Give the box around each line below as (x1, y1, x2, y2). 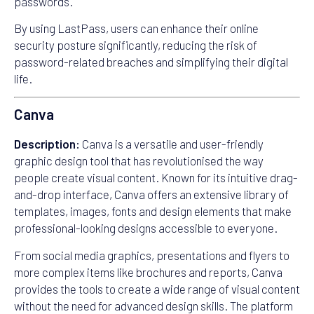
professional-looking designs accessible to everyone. (14, 221, 278, 235)
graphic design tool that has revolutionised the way (14, 153, 264, 168)
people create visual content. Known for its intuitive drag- (14, 170, 298, 185)
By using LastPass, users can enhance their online (14, 20, 259, 35)
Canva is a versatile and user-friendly (80, 137, 264, 151)
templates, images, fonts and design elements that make (14, 204, 292, 219)
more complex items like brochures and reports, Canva (14, 264, 282, 279)
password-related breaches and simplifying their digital (14, 54, 288, 69)
